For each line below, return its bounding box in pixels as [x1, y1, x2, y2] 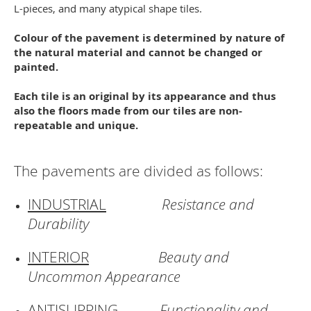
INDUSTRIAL [28, 194, 106, 214]
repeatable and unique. [14, 118, 138, 133]
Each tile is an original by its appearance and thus [14, 89, 276, 103]
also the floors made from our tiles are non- [14, 103, 242, 118]
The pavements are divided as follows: [14, 161, 263, 180]
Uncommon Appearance [28, 267, 180, 286]
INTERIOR [28, 247, 89, 267]
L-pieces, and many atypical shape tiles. [14, 1, 202, 15]
